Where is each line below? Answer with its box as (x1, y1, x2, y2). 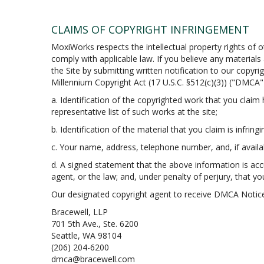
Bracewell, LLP (51, 206, 108, 217)
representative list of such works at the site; (51, 106, 217, 117)
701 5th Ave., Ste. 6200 (51, 218, 138, 229)
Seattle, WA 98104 (51, 230, 121, 241)
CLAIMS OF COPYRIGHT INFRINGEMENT (51, 22, 249, 37)
